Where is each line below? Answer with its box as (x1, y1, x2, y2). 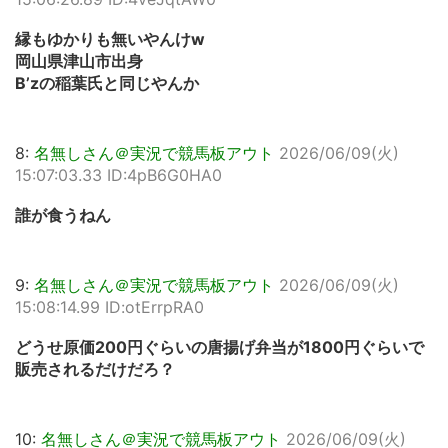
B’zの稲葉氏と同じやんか (15, 73, 199, 93)
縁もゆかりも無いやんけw (15, 29, 205, 49)
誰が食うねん (15, 205, 111, 225)
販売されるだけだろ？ (15, 359, 175, 379)
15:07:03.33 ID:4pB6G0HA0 (15, 165, 222, 185)
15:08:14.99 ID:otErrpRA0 (15, 297, 204, 317)
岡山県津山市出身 (15, 51, 143, 71)
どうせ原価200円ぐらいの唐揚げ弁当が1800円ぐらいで (15, 337, 424, 357)
